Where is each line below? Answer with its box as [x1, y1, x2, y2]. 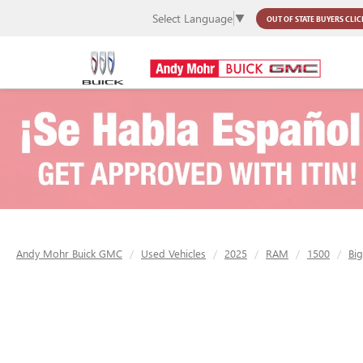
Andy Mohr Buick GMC [16, 246, 122, 260]
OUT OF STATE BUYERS [267, 13, 345, 23]
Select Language [152, 11, 233, 27]
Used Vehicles [141, 246, 206, 260]
